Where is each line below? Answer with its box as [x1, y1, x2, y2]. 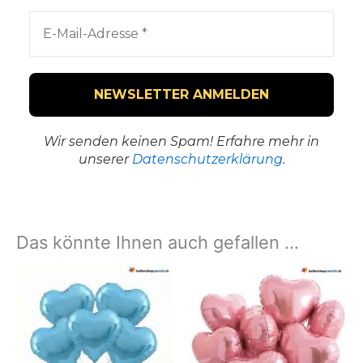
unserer [78, 151, 132, 167]
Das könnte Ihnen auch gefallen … [16, 231, 299, 253]
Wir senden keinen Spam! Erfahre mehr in [44, 133, 319, 149]
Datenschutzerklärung [131, 151, 283, 167]
